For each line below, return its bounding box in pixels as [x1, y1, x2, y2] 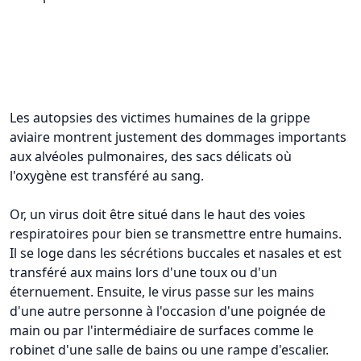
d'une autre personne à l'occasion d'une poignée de [10, 301, 326, 320]
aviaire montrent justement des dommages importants [10, 127, 346, 146]
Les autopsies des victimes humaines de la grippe [10, 108, 310, 127]
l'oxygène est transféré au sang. [10, 166, 204, 185]
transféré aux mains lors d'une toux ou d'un [10, 263, 277, 281]
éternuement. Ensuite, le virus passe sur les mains [10, 282, 314, 301]
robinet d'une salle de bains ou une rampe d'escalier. [10, 340, 329, 359]
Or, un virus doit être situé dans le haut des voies [10, 205, 305, 223]
